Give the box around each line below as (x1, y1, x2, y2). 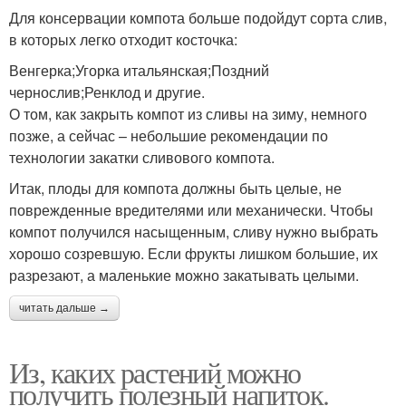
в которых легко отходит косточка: (9, 28, 237, 50)
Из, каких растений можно (9, 352, 301, 391)
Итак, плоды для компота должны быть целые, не (9, 177, 342, 198)
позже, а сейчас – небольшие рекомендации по (9, 124, 328, 146)
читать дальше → (19, 301, 110, 314)
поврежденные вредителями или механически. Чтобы (9, 198, 373, 220)
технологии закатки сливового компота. (9, 146, 275, 168)
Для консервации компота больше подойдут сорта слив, (9, 6, 387, 28)
